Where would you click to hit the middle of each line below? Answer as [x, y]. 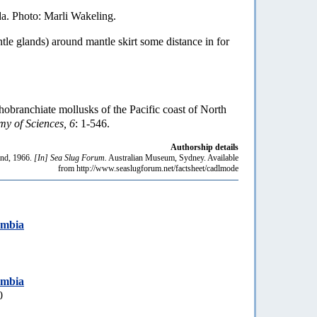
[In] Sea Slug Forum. [70, 157]
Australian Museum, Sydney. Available [173, 157]
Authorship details [204, 147]
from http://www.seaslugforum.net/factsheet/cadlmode [148, 168]
